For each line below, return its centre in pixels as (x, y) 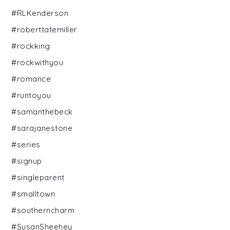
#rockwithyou (37, 62)
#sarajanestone (42, 128)
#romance (31, 79)
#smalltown (33, 194)
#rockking (31, 46)
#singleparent (38, 177)
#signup (27, 161)
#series (26, 144)
